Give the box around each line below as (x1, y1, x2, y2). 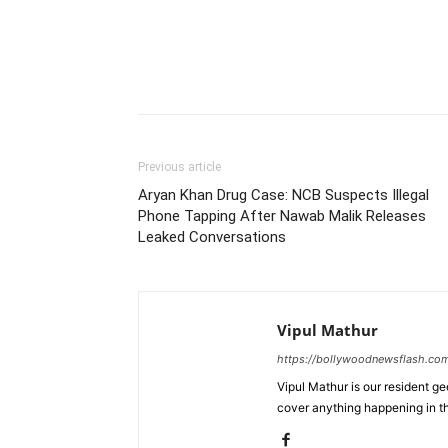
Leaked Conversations (138, 228, 286, 246)
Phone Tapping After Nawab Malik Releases (138, 207, 426, 225)
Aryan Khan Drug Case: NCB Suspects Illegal (138, 186, 429, 204)
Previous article (138, 160, 221, 174)
